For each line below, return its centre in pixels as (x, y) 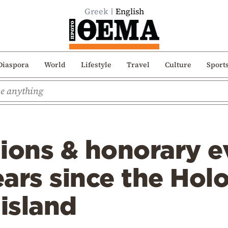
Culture (178, 64)
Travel (138, 64)
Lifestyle (96, 64)
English (130, 11)
